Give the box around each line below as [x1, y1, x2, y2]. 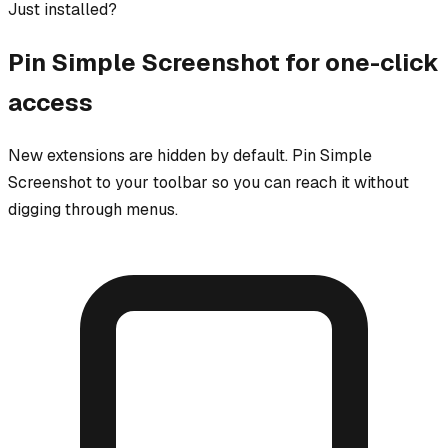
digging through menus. [8, 199, 178, 221]
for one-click [280, 46, 439, 78]
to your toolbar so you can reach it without [92, 172, 409, 194]
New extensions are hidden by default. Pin [8, 145, 320, 167]
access [8, 86, 93, 118]
